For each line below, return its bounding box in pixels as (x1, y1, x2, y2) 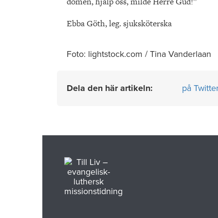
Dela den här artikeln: (67, 82, 155, 93)
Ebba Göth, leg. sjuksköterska (67, 17, 172, 29)
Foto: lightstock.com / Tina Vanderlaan (67, 48, 211, 59)
